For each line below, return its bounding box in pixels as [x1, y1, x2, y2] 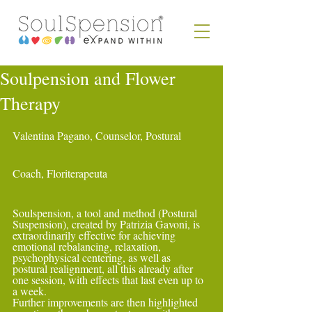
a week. [13, 283, 47, 298]
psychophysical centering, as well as [13, 250, 173, 265]
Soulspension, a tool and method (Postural [13, 205, 200, 220]
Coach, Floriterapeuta [13, 166, 107, 180]
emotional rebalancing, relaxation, [13, 239, 164, 253]
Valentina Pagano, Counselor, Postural [13, 128, 184, 143]
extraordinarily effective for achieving [13, 228, 178, 242]
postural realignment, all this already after [13, 261, 196, 276]
